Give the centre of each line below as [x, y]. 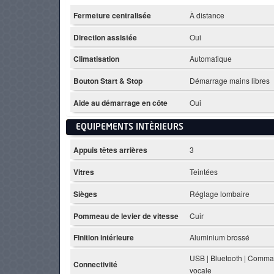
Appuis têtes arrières [110, 150]
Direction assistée [105, 37]
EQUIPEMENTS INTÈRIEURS [130, 128]
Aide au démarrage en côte [120, 103]
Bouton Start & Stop [108, 81]
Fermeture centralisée [112, 15]
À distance [207, 15]
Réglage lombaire [220, 193]
